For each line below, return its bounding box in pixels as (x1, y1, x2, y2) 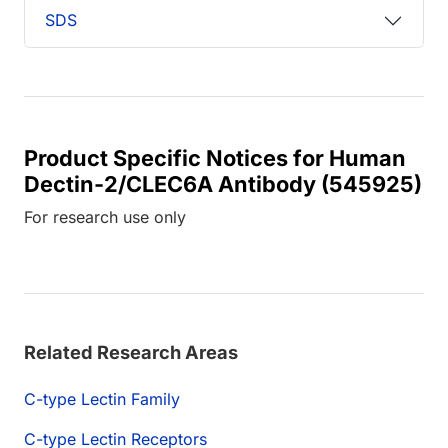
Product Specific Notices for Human (24, 144, 406, 171)
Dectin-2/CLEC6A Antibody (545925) (24, 170, 422, 197)
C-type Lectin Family (24, 388, 180, 409)
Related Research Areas (24, 340, 238, 363)
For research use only (24, 206, 186, 227)
